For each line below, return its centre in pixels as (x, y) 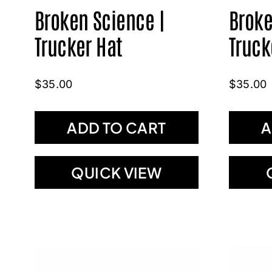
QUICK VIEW (117, 172)
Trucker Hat (78, 45)
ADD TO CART (117, 127)
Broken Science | (99, 19)
